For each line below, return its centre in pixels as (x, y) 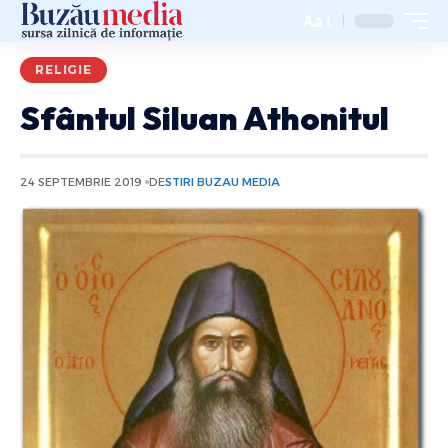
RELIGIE (63, 69)
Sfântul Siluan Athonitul (204, 118)
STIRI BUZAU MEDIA (222, 182)
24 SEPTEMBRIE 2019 (81, 182)
